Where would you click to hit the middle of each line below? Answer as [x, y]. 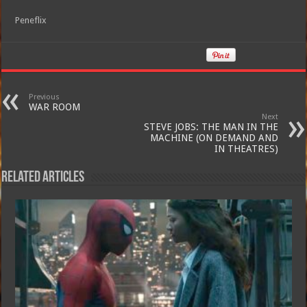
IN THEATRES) [246, 149]
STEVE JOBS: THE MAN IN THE [211, 127]
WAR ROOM [55, 107]
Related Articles [43, 178]
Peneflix [31, 20]
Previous [45, 97]
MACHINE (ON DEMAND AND [214, 138]
